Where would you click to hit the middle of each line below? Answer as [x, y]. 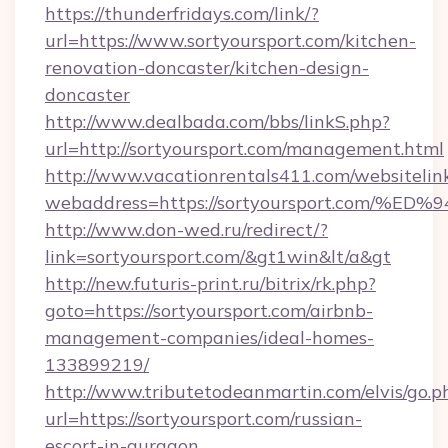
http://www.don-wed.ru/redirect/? [186, 229]
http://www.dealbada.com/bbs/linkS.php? [217, 121]
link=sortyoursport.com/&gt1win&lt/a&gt [218, 256]
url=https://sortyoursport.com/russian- [203, 418]
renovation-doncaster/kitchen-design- [207, 67]
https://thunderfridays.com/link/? [182, 13]
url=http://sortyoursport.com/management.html [244, 148]
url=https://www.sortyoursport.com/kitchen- [230, 40]
